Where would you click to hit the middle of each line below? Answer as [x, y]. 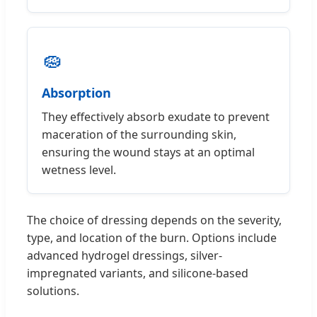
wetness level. [79, 169]
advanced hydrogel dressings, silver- [125, 255]
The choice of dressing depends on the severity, [154, 220]
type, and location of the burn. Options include [152, 237]
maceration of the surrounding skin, [139, 134]
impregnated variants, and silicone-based [138, 273]
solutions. [53, 290]
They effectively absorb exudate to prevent [156, 116]
